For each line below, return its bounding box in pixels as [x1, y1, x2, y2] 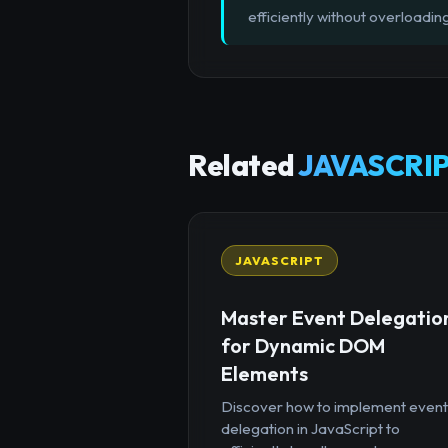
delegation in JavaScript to [221, 418, 400, 438]
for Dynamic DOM [221, 332, 385, 358]
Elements [221, 360, 308, 386]
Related [188, 147, 298, 184]
